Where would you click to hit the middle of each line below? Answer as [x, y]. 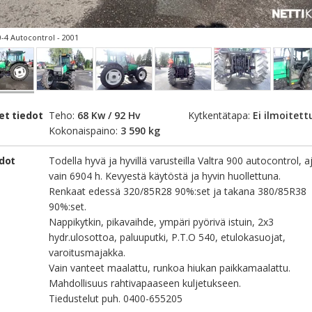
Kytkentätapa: [220, 115]
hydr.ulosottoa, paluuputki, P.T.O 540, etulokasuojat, [167, 237]
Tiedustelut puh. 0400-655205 [116, 298]
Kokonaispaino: [85, 131]
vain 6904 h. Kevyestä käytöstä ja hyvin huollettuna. [165, 176]
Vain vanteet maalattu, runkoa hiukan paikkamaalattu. [170, 268]
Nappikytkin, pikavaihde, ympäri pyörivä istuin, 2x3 [161, 222]
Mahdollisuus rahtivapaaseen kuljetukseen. [145, 283]
